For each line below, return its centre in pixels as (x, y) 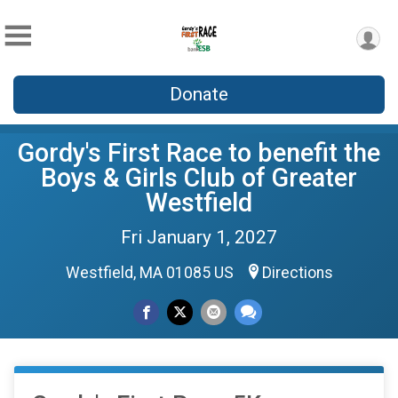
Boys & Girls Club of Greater (199, 178)
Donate (199, 94)
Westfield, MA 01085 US (151, 273)
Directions (297, 273)
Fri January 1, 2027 (199, 237)
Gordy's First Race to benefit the (199, 153)
